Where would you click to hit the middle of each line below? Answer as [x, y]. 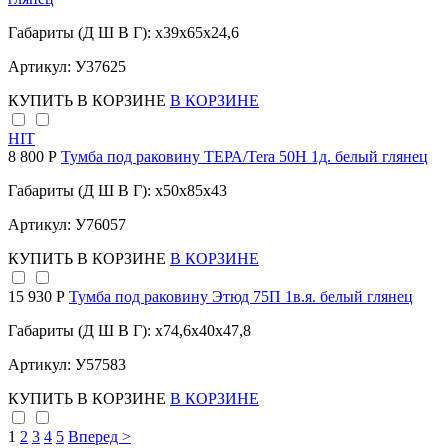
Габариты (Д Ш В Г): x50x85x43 [117, 191]
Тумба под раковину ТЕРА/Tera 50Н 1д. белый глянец [244, 157]
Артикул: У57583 [67, 365]
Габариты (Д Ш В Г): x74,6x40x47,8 [129, 331]
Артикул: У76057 [67, 225]
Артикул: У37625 [67, 67]
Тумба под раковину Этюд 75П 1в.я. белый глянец [241, 297]
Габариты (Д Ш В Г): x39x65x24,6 [123, 33]
